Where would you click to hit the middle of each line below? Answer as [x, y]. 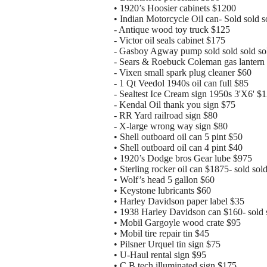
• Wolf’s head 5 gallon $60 [164, 180]
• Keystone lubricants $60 [162, 191]
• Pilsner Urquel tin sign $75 [167, 244]
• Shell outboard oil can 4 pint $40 [178, 148]
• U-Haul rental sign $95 [160, 255]
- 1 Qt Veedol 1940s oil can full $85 [181, 83]
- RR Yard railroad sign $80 [166, 116]
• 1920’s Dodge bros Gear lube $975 [183, 159]
